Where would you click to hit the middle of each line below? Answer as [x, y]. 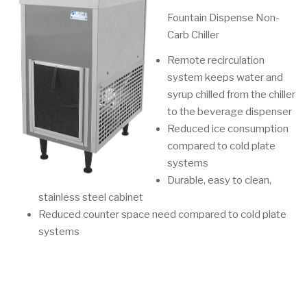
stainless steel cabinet [91, 197]
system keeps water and [225, 77]
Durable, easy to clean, [219, 180]
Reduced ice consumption [228, 129]
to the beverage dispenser [230, 112]
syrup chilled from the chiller [231, 95]
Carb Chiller [193, 35]
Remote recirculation [216, 60]
